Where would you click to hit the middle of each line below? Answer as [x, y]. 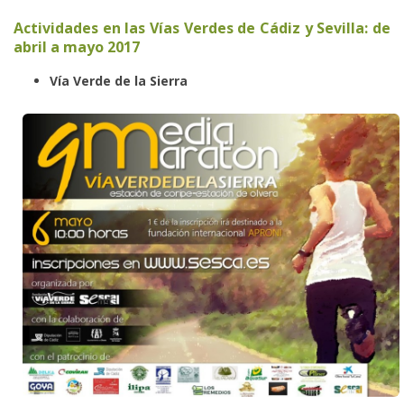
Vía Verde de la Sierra [119, 81]
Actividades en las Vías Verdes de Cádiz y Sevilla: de [202, 28]
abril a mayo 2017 [77, 47]
